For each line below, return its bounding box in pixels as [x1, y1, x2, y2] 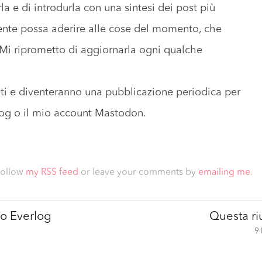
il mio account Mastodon [23, 108, 143, 119]
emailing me [198, 168, 250, 177]
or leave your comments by [78, 168, 198, 177]
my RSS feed [26, 168, 78, 177]
